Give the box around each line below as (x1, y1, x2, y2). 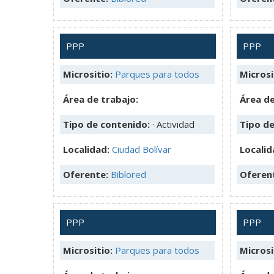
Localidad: (63, 143, 112, 155)
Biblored (111, 168, 146, 180)
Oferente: (63, 168, 111, 180)
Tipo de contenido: (63, 117, 152, 130)
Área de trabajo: (63, 92, 138, 105)
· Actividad (152, 117, 194, 130)
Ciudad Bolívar (112, 143, 171, 155)
